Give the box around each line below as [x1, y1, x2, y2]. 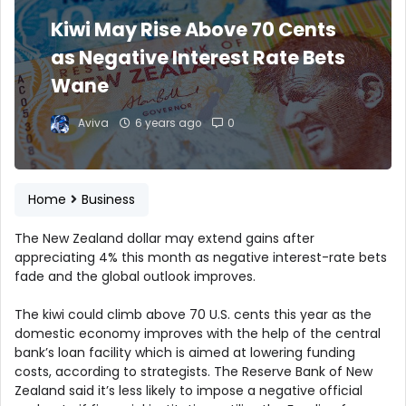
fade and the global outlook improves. [14, 266, 256, 285]
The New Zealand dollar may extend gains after [14, 228, 314, 247]
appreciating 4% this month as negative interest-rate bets [14, 247, 387, 266]
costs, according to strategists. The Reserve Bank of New [14, 362, 372, 381]
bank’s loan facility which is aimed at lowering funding [14, 343, 355, 362]
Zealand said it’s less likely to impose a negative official [14, 381, 362, 400]
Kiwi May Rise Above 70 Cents [51, 16, 336, 43]
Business [82, 189, 135, 208]
